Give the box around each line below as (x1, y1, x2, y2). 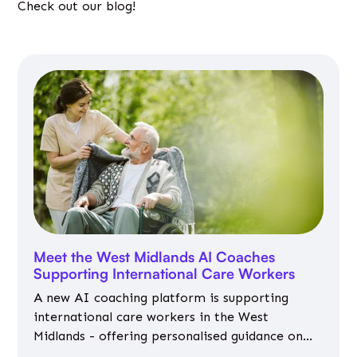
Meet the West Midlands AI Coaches (33, 248, 276, 266)
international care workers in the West (33, 309, 269, 325)
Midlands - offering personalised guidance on (33, 328, 304, 344)
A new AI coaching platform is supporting (33, 290, 289, 306)
